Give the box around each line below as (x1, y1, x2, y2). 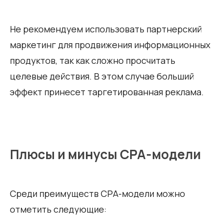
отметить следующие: (10, 203, 107, 215)
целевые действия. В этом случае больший (10, 70, 194, 82)
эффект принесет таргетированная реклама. (10, 85, 204, 98)
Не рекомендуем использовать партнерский (10, 23, 202, 35)
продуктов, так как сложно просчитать (10, 54, 175, 66)
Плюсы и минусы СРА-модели (10, 145, 201, 163)
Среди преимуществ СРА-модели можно (10, 187, 185, 199)
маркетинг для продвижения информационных (10, 38, 210, 51)
